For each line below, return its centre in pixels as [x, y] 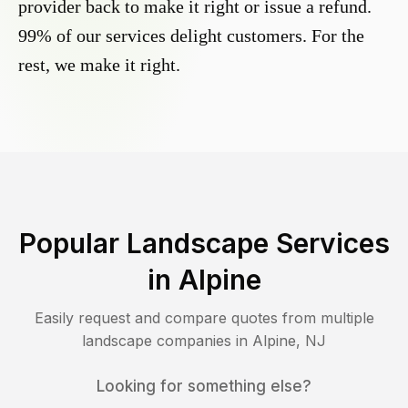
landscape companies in [167, 341]
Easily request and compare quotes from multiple [204, 318]
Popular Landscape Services [204, 244]
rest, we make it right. [99, 65]
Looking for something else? [204, 387]
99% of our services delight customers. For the [191, 36]
